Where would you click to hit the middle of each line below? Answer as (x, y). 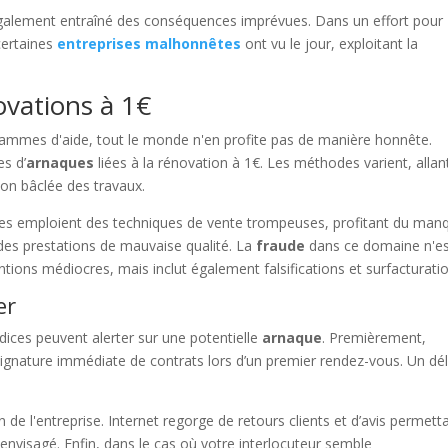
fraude (281, 246)
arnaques (60, 163)
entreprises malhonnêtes (149, 44)
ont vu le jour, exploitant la (330, 44)
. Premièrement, (374, 338)
